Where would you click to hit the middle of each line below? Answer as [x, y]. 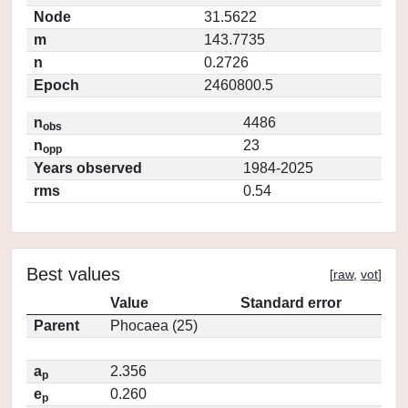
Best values [73, 274]
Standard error [291, 303]
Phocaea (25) [154, 326]
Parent [56, 326]
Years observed [88, 168]
